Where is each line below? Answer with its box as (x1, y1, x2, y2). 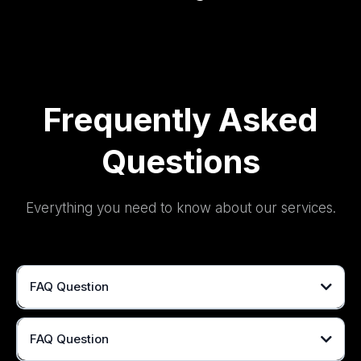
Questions (101, 141, 260, 181)
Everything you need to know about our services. (25, 199, 336, 216)
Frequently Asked (43, 99, 318, 139)
